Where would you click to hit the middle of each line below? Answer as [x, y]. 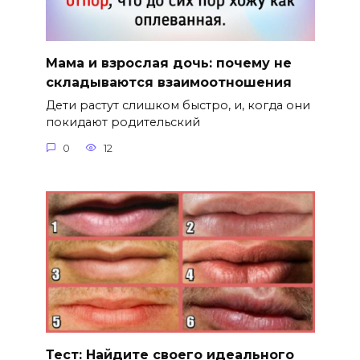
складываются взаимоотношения [168, 82]
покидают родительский [123, 123]
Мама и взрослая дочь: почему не [168, 63]
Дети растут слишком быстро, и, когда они [178, 106]
